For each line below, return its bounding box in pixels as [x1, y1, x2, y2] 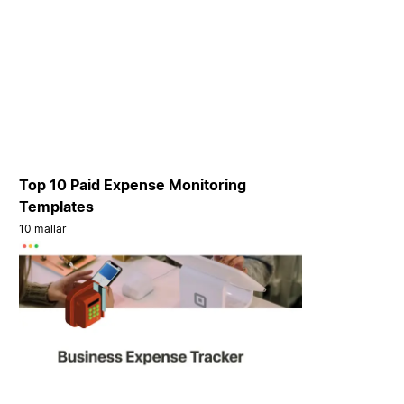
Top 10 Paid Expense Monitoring [19, 175, 247, 194]
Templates [19, 197, 95, 216]
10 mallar [19, 221, 67, 235]
